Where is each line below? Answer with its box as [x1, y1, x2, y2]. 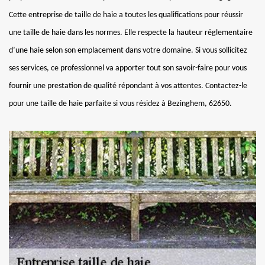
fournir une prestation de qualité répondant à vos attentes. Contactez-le [9, 81, 247, 91]
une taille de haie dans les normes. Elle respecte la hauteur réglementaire [9, 28, 253, 37]
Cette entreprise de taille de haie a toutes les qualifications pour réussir [9, 10, 243, 20]
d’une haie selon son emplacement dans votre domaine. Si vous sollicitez [9, 46, 247, 55]
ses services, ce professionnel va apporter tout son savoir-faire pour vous [9, 63, 247, 73]
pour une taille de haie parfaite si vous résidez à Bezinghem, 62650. [9, 99, 232, 108]
